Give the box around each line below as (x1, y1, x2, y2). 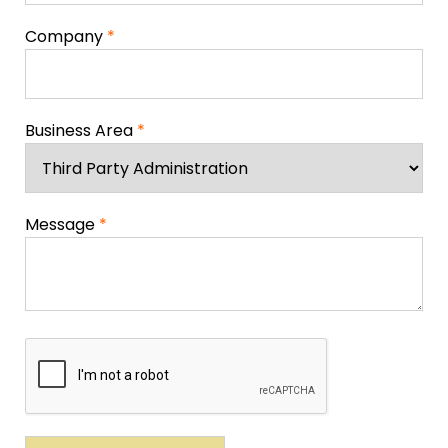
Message (25, 212, 99, 236)
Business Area (25, 118, 137, 142)
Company (25, 24, 107, 48)
